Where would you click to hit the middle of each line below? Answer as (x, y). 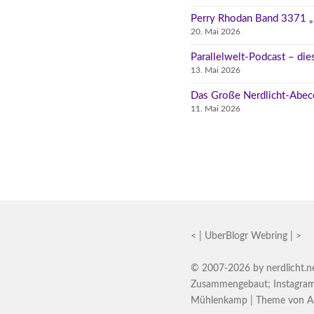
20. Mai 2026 (216, 31)
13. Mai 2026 (216, 70)
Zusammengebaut (229, 284)
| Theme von (277, 300)
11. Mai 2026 (216, 108)
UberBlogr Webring (246, 236)
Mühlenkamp (219, 300)
